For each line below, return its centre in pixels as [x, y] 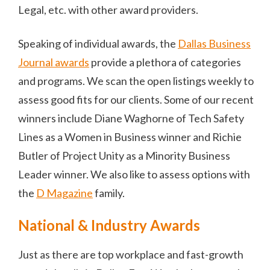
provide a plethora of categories [165, 62]
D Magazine [64, 193]
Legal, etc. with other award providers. [108, 9]
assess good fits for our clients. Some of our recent [136, 99]
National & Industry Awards [109, 225]
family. [109, 193]
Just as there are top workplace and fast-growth [131, 254]
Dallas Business [214, 43]
